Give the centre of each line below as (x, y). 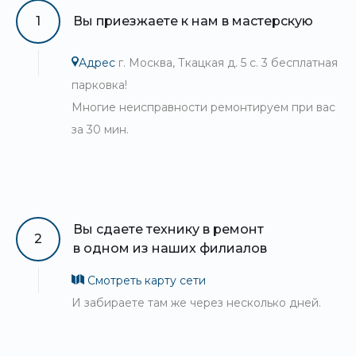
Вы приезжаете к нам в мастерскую (193, 21)
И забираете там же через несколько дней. (196, 303)
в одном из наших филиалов (170, 248)
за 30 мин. (100, 130)
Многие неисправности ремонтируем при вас (203, 107)
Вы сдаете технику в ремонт (168, 229)
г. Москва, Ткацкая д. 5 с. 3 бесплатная (226, 63)
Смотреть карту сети (145, 281)
